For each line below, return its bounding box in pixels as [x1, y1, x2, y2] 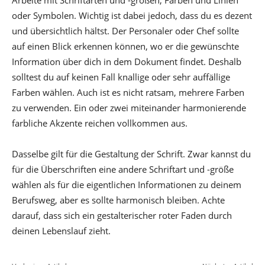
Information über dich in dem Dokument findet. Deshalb [12, 56, 241, 68]
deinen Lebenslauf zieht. [12, 225, 111, 237]
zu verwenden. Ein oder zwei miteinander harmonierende [12, 102, 246, 114]
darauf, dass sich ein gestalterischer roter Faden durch [12, 209, 232, 222]
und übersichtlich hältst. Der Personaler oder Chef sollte [12, 25, 239, 37]
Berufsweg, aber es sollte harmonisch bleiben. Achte [12, 194, 225, 206]
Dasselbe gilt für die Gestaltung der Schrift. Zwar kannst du [12, 148, 251, 160]
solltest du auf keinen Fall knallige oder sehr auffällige [12, 71, 230, 83]
